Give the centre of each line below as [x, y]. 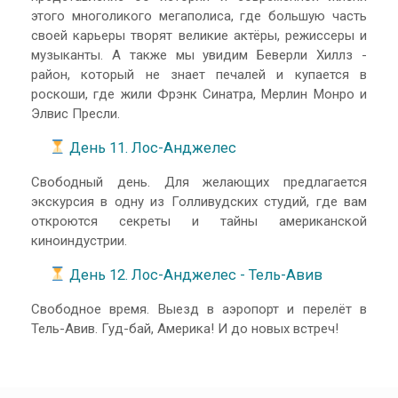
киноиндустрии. [79, 241]
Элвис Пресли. [76, 114]
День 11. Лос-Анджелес [152, 147]
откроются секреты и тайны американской [199, 222]
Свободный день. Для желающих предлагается [199, 183]
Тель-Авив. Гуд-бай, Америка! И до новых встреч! [185, 329]
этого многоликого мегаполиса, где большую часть [199, 16]
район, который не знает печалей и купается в [199, 75]
